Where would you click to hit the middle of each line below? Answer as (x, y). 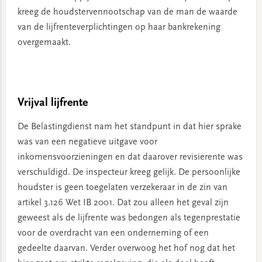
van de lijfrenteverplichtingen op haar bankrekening (119, 27)
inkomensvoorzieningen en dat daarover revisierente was (130, 157)
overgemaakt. (44, 43)
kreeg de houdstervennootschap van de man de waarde (127, 12)
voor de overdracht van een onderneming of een (113, 233)
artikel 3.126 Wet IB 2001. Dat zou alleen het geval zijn (123, 203)
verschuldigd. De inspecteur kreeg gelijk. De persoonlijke (129, 173)
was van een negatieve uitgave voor (87, 142)
